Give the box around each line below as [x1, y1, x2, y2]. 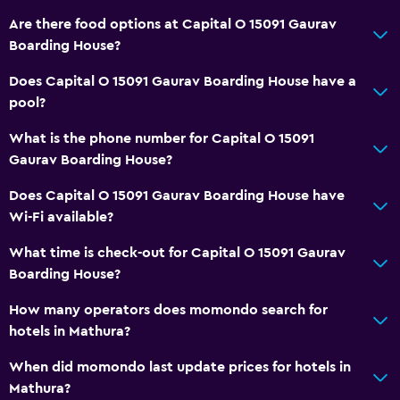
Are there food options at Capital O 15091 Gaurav [9, 16, 337, 31]
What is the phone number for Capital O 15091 [9, 130, 314, 146]
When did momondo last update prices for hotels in [9, 359, 351, 374]
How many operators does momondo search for [9, 302, 328, 317]
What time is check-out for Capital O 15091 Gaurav [9, 245, 346, 260]
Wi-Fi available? [9, 209, 113, 224]
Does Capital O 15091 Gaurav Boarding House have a [9, 73, 356, 88]
